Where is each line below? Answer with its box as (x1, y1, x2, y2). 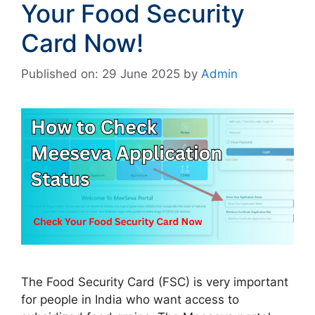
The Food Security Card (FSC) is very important (21, 275, 288, 289)
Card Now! (21, 27, 143, 58)
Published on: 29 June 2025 (21, 67, 180, 81)
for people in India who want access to (21, 292, 239, 307)
